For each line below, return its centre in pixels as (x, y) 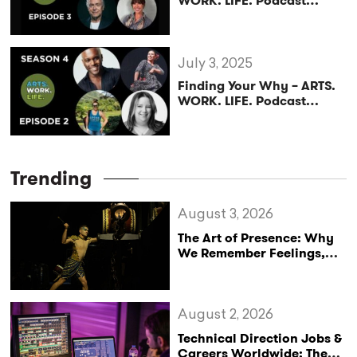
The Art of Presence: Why (256, 238)
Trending (51, 179)
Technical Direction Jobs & (260, 339)
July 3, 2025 (216, 65)
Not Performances (234, 269)
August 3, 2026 (226, 215)
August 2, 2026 (226, 316)
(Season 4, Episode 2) (244, 116)
